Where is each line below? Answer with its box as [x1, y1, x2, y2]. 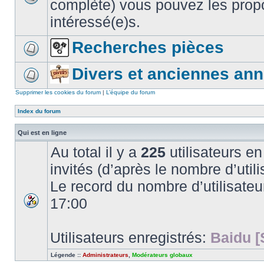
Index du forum [18, 108, 61, 114]
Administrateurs [82, 252, 128, 258]
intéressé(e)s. [50, 14, 140, 30]
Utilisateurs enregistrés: [50, 229, 210, 246]
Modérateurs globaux [132, 252, 193, 258]
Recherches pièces [72, 38, 224, 57]
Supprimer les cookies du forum [15, 89, 101, 95]
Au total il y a [51, 144, 141, 160]
